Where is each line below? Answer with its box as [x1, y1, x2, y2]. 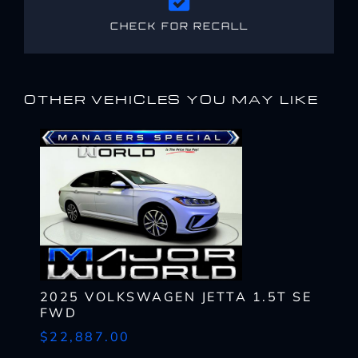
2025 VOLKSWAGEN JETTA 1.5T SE [39, 288, 312, 304]
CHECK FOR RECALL [109, 19, 249, 32]
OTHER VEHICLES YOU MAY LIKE [23, 90, 319, 107]
